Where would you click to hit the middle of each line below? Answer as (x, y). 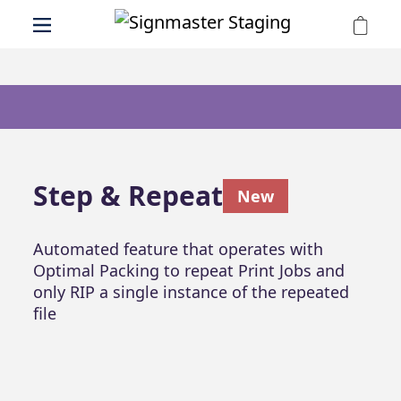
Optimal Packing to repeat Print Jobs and (188, 270)
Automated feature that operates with (178, 249)
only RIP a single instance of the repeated (191, 292)
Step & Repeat (128, 196)
